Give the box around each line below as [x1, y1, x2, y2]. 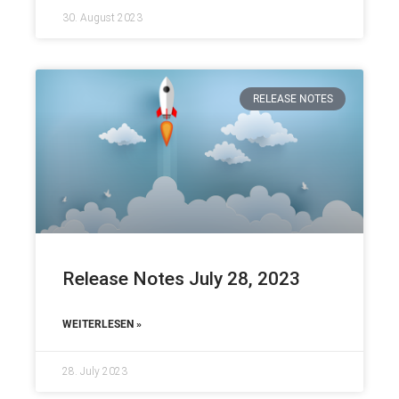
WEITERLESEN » [62, 317, 142, 330]
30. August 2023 [62, 11, 142, 24]
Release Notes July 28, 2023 [62, 267, 300, 289]
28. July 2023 [62, 364, 127, 378]
